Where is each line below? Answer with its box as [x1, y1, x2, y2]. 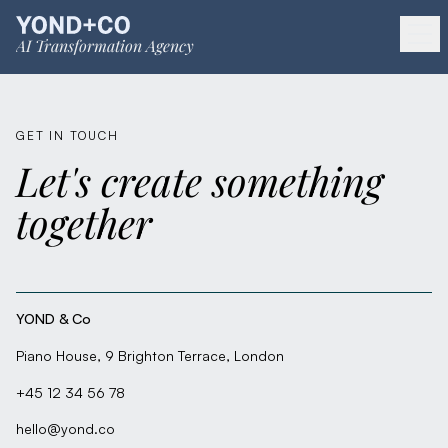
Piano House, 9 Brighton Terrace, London [16, 347, 284, 364]
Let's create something [16, 154, 383, 207]
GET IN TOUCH [16, 128, 119, 143]
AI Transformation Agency [16, 35, 194, 56]
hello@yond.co [16, 420, 115, 437]
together [16, 196, 152, 249]
